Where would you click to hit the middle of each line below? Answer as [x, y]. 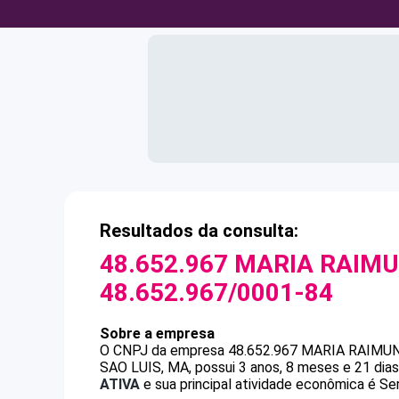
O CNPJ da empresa [164, 350]
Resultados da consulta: [199, 231]
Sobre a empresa [157, 334]
